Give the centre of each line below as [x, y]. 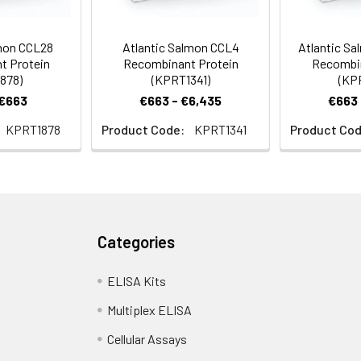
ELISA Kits [137, 281]
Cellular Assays [147, 339]
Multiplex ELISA [150, 310]
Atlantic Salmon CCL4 [180, 47]
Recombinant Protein [180, 63]
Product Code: [143, 129]
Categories [137, 242]
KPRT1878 [33, 129]
